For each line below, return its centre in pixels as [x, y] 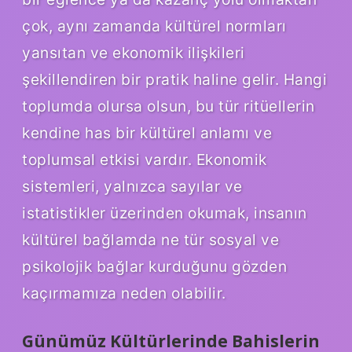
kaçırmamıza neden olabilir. [124, 293]
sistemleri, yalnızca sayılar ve [132, 186]
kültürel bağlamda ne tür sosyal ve [150, 239]
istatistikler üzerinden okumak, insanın [165, 213]
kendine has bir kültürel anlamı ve [147, 132]
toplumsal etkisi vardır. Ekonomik [145, 159]
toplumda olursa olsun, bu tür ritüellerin [169, 106]
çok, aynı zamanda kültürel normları [154, 26]
